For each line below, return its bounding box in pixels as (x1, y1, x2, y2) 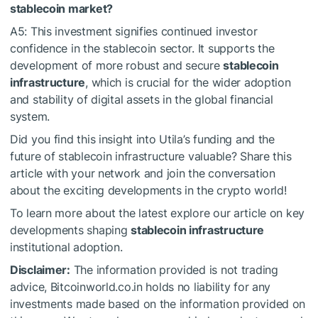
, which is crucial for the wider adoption (85, 75, 291, 90)
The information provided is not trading (70, 263, 278, 278)
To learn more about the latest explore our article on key (10, 206, 305, 221)
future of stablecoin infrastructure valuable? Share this (10, 149, 292, 164)
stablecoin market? (10, 1, 113, 16)
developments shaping (10, 223, 131, 238)
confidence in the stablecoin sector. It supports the (10, 41, 275, 56)
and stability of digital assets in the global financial (10, 92, 273, 107)
